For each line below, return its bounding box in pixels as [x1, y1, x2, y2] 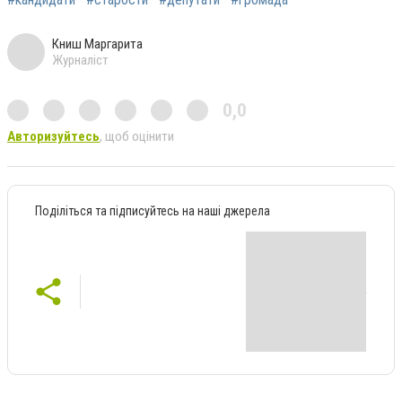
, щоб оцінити [100, 127, 174, 144]
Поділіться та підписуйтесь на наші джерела [35, 203, 270, 218]
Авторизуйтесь [7, 127, 100, 144]
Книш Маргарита [52, 35, 143, 52]
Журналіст [52, 51, 109, 68]
